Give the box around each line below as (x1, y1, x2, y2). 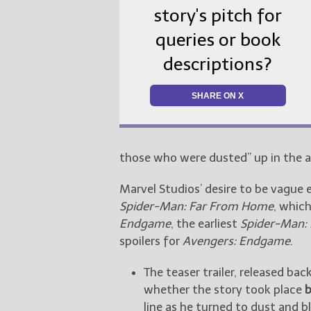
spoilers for (119, 233, 183, 248)
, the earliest (171, 216, 240, 230)
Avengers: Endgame (183, 233, 290, 248)
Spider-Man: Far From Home (119, 199, 274, 213)
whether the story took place (144, 282, 305, 296)
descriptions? (163, 53, 273, 76)
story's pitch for (153, 5, 283, 27)
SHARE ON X (192, 91, 244, 101)
